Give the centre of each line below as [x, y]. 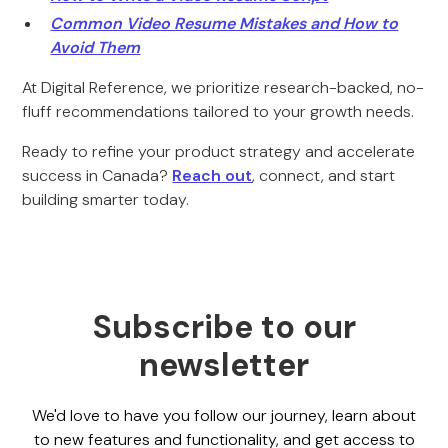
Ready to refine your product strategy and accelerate [219, 151]
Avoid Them [95, 47]
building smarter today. [106, 199]
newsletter [224, 365]
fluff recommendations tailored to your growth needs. [220, 111]
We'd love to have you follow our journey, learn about [224, 415]
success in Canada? [97, 175]
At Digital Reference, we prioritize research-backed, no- [223, 87]
